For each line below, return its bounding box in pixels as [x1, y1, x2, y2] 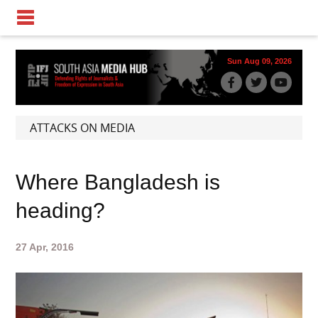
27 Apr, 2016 [16, 241, 75, 253]
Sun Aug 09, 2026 [226, 57, 292, 65]
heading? [16, 198, 106, 222]
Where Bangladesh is [16, 170, 221, 194]
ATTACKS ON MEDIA [30, 119, 136, 136]
